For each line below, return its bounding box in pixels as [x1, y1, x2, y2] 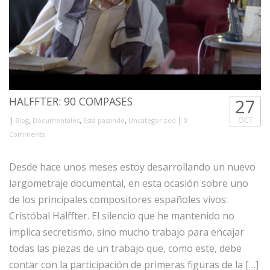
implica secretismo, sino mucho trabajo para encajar [9, 225, 244, 239]
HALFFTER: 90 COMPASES [9, 93, 133, 108]
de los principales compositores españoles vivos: [9, 192, 228, 206]
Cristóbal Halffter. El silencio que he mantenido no [9, 209, 234, 222]
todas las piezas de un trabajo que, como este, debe [9, 241, 242, 255]
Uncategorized [128, 115, 176, 125]
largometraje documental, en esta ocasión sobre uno [9, 176, 248, 190]
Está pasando [83, 115, 125, 125]
